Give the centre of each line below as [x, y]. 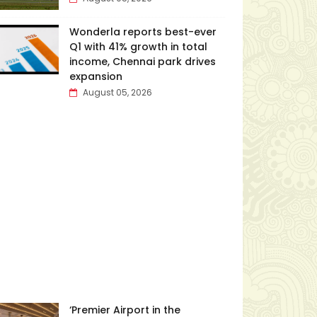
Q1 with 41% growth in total [138, 47]
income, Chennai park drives [142, 62]
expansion [96, 76]
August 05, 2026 [117, 92]
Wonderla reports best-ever [143, 32]
